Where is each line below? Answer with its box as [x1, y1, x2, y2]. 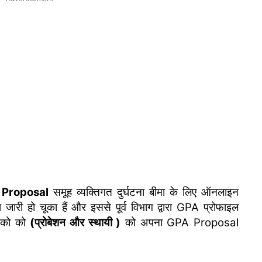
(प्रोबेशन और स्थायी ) [30, 216, 121, 229]
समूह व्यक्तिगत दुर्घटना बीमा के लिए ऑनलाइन [49, 185, 239, 199]
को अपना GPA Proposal [120, 216, 239, 229]
